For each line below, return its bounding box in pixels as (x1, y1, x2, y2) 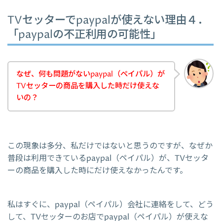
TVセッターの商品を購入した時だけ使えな (16, 80, 159, 91)
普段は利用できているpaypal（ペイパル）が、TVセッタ (7, 153, 209, 164)
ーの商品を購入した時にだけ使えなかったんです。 (7, 165, 187, 177)
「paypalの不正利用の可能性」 (7, 27, 161, 42)
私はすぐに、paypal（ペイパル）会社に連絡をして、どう (7, 199, 214, 211)
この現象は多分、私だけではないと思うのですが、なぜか (7, 141, 213, 152)
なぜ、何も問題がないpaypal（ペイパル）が (16, 69, 165, 79)
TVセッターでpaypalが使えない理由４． (7, 12, 208, 28)
